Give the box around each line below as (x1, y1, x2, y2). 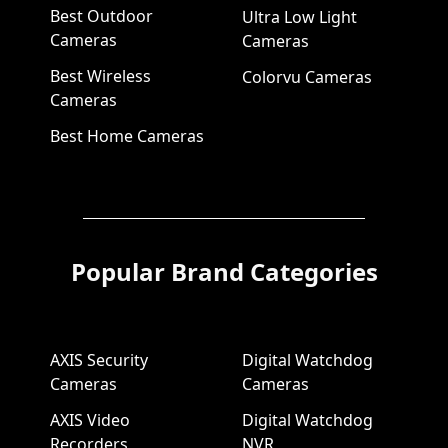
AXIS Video (49, 409, 130, 432)
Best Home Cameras (49, 125, 204, 148)
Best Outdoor (49, 5, 153, 28)
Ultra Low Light (242, 6, 357, 29)
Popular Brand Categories (70, 255, 378, 289)
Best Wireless (49, 65, 151, 88)
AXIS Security (49, 349, 148, 372)
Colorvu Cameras (242, 66, 372, 89)
